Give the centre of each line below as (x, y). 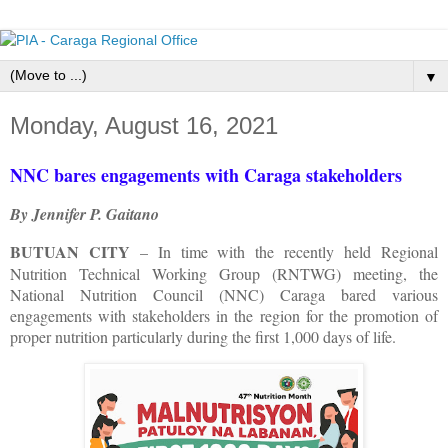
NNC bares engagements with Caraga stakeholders (206, 174)
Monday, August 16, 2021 (144, 125)
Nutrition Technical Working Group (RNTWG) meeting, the (224, 274)
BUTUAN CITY (70, 252)
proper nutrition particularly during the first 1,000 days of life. (203, 337)
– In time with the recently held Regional (284, 252)
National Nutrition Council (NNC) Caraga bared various (224, 295)
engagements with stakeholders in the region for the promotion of (224, 316)
